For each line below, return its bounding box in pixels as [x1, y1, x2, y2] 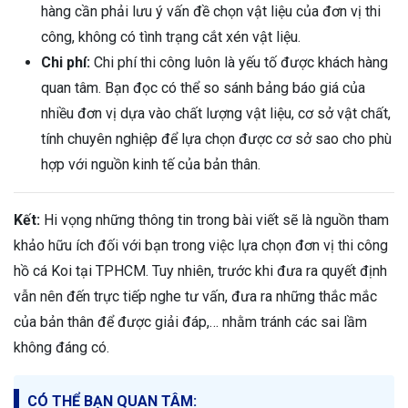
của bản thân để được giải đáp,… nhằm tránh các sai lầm [14, 312, 367, 331]
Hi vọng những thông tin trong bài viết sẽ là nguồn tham [40, 210, 389, 229]
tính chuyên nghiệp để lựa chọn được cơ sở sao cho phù [41, 129, 392, 148]
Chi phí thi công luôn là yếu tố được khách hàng [90, 53, 388, 71]
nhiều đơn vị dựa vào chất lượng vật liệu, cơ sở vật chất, [41, 104, 391, 122]
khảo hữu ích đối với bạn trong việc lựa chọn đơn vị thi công [14, 236, 388, 254]
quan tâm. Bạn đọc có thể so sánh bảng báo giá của [41, 78, 365, 97]
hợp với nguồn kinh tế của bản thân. [41, 155, 260, 173]
